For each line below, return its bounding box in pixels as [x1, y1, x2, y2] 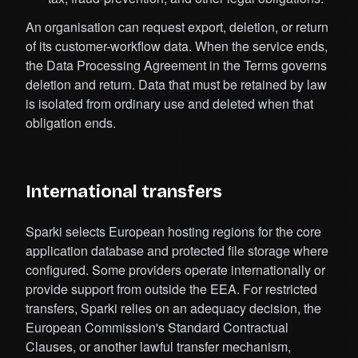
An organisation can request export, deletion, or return [26, 18, 328, 37]
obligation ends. [26, 113, 116, 133]
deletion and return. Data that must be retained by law [26, 75, 327, 94]
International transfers [26, 181, 222, 203]
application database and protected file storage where [26, 241, 328, 261]
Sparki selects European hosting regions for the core [26, 222, 321, 241]
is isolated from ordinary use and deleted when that [26, 94, 313, 113]
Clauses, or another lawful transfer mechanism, [26, 337, 291, 356]
